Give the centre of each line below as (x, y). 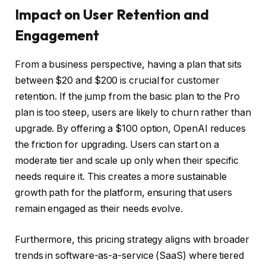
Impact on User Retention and (112, 15)
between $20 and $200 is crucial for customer (117, 81)
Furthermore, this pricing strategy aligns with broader (132, 239)
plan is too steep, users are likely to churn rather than (133, 113)
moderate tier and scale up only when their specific (127, 161)
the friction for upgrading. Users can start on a (117, 145)
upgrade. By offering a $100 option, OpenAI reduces (131, 129)
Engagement (57, 35)
